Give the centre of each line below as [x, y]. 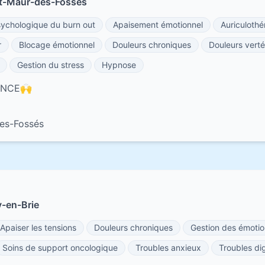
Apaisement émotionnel [158, 25]
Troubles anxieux [168, 248]
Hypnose [119, 65]
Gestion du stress [51, 65]
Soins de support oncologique [60, 248]
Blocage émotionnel [57, 45]
